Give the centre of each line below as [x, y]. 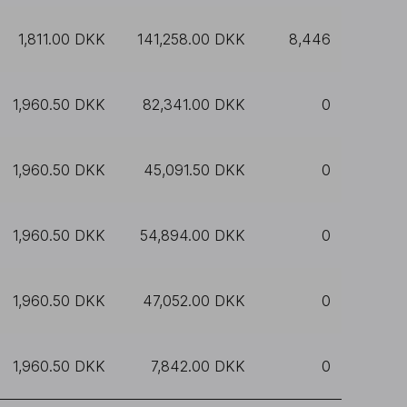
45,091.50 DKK [194, 170]
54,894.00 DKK [193, 235]
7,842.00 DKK [198, 366]
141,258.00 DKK [191, 39]
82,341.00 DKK [194, 104]
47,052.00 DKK [194, 301]
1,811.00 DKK [62, 39]
